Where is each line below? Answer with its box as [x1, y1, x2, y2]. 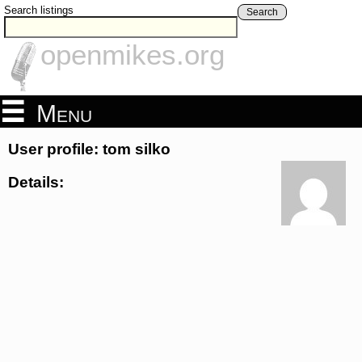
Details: [8, 173, 64, 191]
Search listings [4, 4, 74, 16]
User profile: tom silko [8, 141, 170, 158]
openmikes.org [40, 39, 225, 71]
